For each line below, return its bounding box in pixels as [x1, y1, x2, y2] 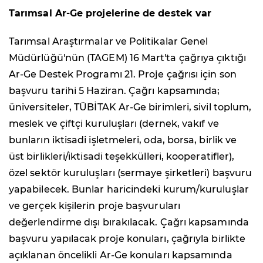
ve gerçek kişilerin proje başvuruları [9, 200, 180, 211]
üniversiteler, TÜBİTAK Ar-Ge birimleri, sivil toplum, [9, 101, 252, 113]
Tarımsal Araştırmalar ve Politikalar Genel [9, 35, 208, 47]
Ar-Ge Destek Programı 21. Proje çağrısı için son [9, 68, 237, 80]
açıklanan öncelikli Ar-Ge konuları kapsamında [9, 249, 232, 261]
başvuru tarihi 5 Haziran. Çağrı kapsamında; [9, 85, 220, 96]
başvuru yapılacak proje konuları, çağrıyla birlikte [9, 232, 246, 244]
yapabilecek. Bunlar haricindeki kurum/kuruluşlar [9, 183, 249, 195]
